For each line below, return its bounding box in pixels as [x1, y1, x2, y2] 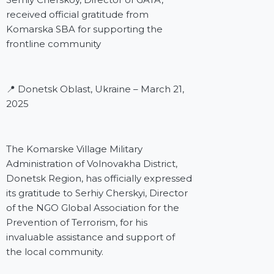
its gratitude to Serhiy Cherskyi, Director [6, 187, 188, 199]
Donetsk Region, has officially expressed [6, 172, 192, 185]
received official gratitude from [6, 8, 149, 20]
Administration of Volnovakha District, [6, 158, 177, 170]
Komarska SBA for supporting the [6, 23, 163, 35]
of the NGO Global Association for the [6, 202, 179, 214]
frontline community [6, 37, 101, 50]
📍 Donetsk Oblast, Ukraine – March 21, [6, 83, 184, 95]
